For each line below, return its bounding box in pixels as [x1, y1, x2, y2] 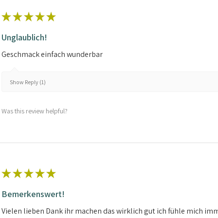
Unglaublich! [1, 31, 47, 43]
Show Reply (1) [10, 78, 46, 86]
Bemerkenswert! [1, 188, 65, 200]
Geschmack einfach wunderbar [1, 49, 103, 59]
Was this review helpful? [1, 107, 68, 116]
